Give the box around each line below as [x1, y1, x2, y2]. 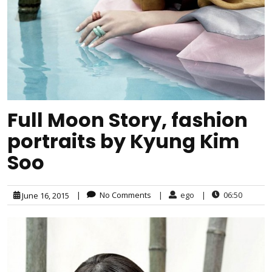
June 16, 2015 [20, 189, 69, 201]
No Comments [96, 189, 151, 200]
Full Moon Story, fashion [7, 106, 248, 134]
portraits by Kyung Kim [7, 127, 239, 155]
